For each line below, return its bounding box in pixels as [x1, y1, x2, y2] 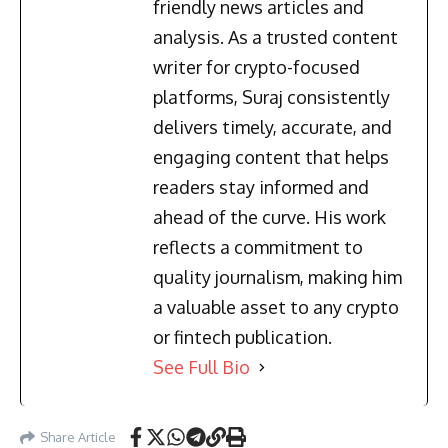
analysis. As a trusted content [153, 26, 398, 49]
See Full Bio [153, 356, 250, 379]
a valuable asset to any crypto [153, 296, 399, 319]
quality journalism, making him [153, 266, 402, 289]
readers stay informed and [153, 176, 369, 199]
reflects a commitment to [153, 236, 363, 259]
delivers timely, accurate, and [153, 116, 392, 139]
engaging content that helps [153, 146, 389, 169]
